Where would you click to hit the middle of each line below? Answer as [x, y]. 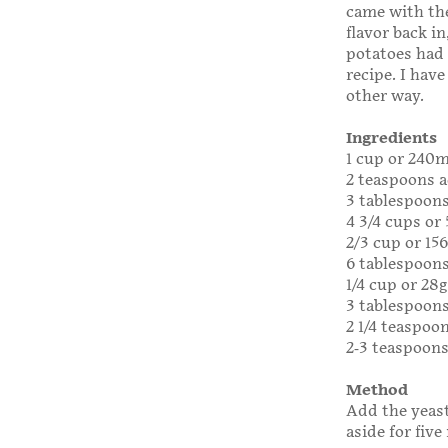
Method [377, 391]
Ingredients [391, 139]
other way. [385, 97]
